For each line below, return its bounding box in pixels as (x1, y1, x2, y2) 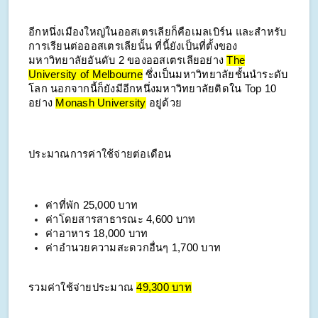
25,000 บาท (82, 199, 138, 212)
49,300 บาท (136, 282, 192, 294)
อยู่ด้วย (146, 97, 182, 109)
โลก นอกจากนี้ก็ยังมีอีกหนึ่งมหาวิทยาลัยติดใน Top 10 (28, 83, 276, 95)
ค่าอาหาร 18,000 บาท (45, 228, 148, 240)
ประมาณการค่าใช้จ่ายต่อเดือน (28, 148, 172, 160)
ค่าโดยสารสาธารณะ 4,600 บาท (45, 214, 196, 226)
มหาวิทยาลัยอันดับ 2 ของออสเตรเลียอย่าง (28, 55, 227, 67)
